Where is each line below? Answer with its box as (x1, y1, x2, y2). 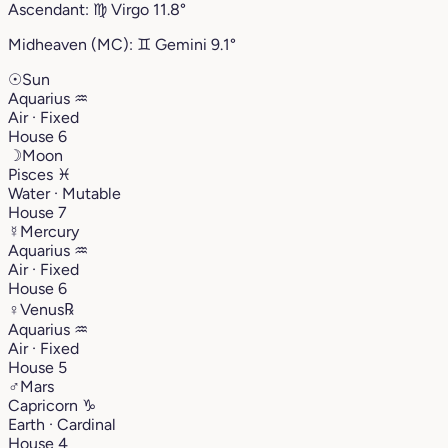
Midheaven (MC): (8, 34, 137, 54)
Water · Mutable (8, 183, 121, 203)
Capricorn (8, 395, 82, 415)
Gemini (151, 34, 211, 54)
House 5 (8, 357, 67, 377)
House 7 (8, 202, 67, 222)
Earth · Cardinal (8, 414, 116, 434)
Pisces (8, 164, 57, 184)
